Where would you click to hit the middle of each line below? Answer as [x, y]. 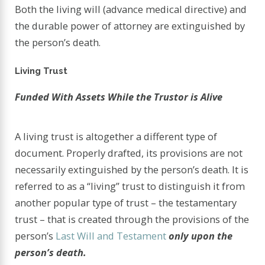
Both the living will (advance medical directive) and [131, 9]
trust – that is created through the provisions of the [132, 219]
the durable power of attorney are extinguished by [130, 25]
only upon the [201, 236]
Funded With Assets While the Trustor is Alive [119, 97]
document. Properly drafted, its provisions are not [129, 153]
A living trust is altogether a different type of [116, 137]
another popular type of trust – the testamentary [126, 203]
